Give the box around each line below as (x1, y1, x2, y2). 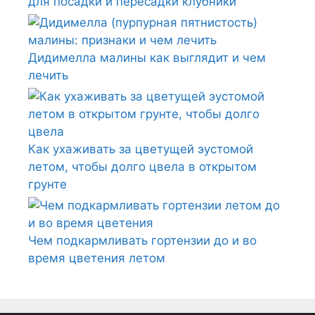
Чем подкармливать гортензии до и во (28, 233, 257, 247)
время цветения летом (28, 250, 165, 265)
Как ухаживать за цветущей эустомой (28, 141, 253, 156)
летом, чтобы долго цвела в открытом (28, 159, 257, 174)
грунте (28, 176, 67, 191)
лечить (28, 67, 68, 82)
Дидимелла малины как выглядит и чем (28, 50, 266, 65)
